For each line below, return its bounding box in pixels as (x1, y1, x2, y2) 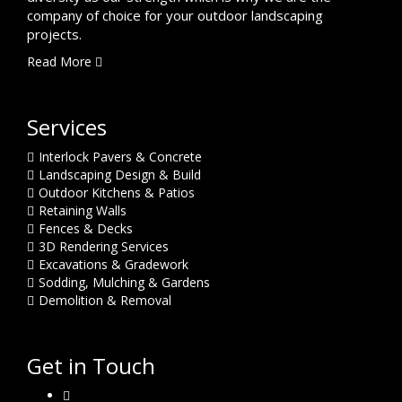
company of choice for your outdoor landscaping (27, 6, 323, 24)
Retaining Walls (39, 202, 127, 219)
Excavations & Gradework (39, 256, 188, 273)
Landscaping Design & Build (39, 166, 201, 183)
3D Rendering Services (39, 238, 169, 255)
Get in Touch (27, 351, 155, 380)
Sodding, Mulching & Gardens (39, 274, 210, 291)
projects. (27, 25, 82, 43)
